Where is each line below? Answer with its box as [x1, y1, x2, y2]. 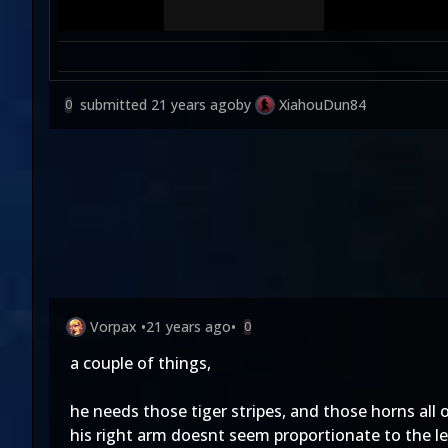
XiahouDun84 [279, 95, 366, 114]
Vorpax [90, 317, 137, 336]
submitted [80, 95, 151, 114]
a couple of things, [70, 352, 211, 374]
